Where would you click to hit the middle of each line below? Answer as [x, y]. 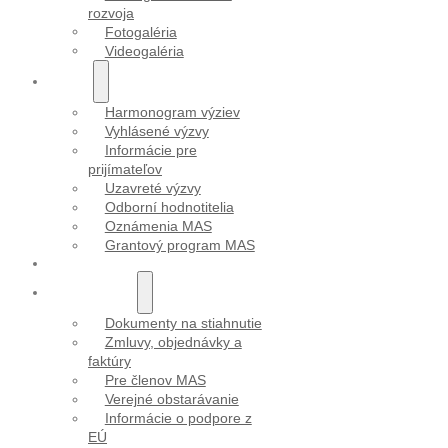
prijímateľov [125, 169]
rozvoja [111, 12]
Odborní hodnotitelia [169, 207]
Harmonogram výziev [172, 112]
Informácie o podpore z [178, 418]
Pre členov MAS [155, 380]
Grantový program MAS [179, 245]
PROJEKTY [84, 263]
